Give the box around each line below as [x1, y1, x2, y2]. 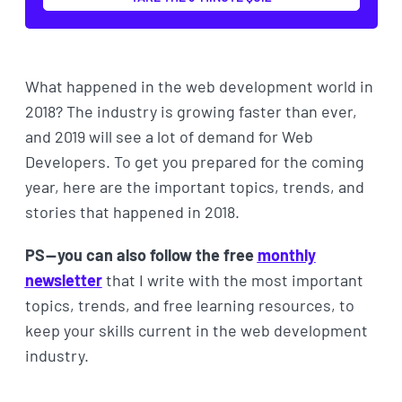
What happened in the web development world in [24, 75, 373, 96]
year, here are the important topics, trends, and [24, 176, 364, 197]
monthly [257, 244, 316, 265]
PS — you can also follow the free [24, 244, 258, 265]
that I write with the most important [101, 269, 363, 290]
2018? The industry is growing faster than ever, [24, 100, 357, 121]
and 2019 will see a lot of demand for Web [24, 126, 313, 146]
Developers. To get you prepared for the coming [24, 151, 364, 171]
